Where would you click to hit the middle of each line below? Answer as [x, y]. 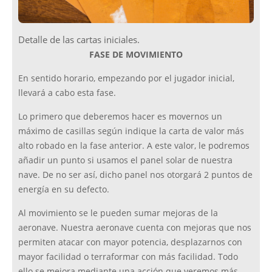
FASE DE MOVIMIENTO [136, 55]
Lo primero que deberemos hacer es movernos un [120, 117]
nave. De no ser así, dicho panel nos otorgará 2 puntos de [135, 175]
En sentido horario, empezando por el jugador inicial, [126, 79]
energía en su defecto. [64, 190]
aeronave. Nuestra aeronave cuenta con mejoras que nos [135, 228]
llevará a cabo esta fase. [67, 93]
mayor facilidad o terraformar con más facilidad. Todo [128, 257]
